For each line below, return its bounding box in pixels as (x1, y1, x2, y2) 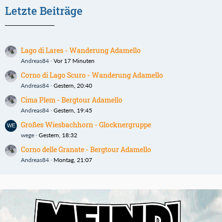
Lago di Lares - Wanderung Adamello (21, 45, 141, 55)
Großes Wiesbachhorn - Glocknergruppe (21, 119, 151, 129)
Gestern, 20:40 (54, 81, 92, 89)
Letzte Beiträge (5, 3, 83, 18)
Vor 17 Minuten (54, 56, 95, 64)
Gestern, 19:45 (54, 106, 92, 114)
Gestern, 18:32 (39, 131, 77, 139)
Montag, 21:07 (54, 156, 92, 164)
